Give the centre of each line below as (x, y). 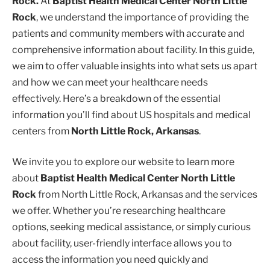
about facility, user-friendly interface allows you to (122, 243)
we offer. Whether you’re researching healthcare (119, 211)
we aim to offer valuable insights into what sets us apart (135, 66)
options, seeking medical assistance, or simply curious (131, 227)
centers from (42, 131)
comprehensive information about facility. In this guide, (133, 49)
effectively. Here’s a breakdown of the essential (116, 98)
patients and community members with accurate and (128, 33)
